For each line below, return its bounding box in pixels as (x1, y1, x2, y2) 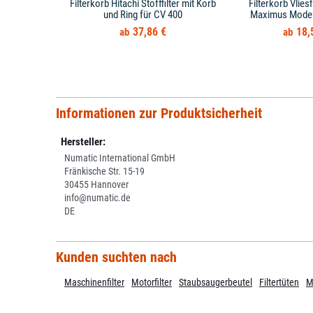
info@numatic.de (64, 192, 131, 203)
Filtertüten (259, 276, 299, 288)
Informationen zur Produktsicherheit (55, 105, 262, 122)
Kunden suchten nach (55, 248, 177, 265)
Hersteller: (61, 136, 105, 148)
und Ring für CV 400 (103, 8, 182, 21)
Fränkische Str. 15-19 (64, 166, 145, 177)
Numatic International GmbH (64, 152, 175, 163)
